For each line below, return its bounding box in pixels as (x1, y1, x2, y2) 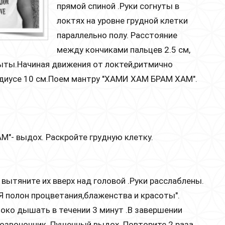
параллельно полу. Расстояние (57, 30, 177, 40)
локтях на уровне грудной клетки (57, 15, 188, 26)
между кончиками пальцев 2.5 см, (57, 44, 190, 55)
